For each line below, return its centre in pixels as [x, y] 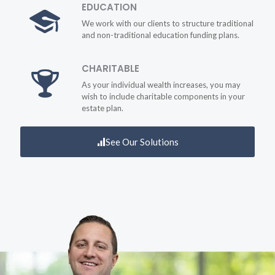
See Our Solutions [142, 142]
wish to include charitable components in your [163, 97]
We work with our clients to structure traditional [168, 24]
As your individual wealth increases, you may [161, 85]
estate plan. [103, 108]
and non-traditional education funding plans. [161, 35]
